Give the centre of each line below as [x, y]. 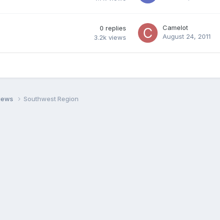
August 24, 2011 [187, 36]
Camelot [175, 27]
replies [116, 28]
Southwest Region [51, 98]
